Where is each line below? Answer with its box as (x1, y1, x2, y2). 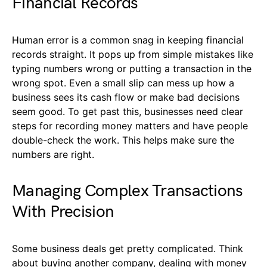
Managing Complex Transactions (12, 181, 243, 201)
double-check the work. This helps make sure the (12, 134, 234, 147)
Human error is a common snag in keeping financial (12, 34, 244, 46)
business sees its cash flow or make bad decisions (12, 91, 240, 104)
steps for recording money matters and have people (12, 120, 248, 132)
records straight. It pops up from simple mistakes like (12, 48, 253, 61)
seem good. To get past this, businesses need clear (12, 105, 243, 118)
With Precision (12, 202, 114, 222)
